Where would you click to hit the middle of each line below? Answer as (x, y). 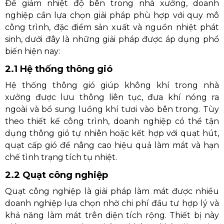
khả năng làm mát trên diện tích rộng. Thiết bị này (112, 215)
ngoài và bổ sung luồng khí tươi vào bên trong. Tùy (112, 109)
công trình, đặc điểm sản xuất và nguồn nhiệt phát (112, 27)
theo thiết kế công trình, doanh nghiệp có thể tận (112, 121)
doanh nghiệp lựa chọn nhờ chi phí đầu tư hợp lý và (112, 203)
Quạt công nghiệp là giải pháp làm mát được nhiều (112, 191)
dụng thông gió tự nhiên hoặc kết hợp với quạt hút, (112, 133)
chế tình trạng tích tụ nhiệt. (61, 157)
